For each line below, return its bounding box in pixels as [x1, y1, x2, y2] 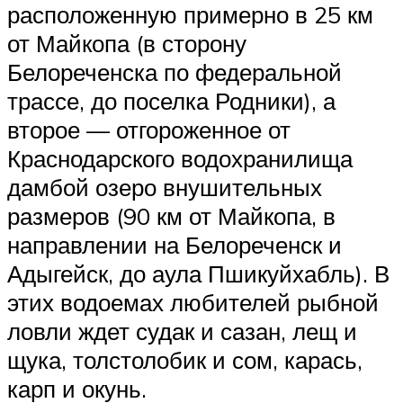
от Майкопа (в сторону [7, 28, 246, 58]
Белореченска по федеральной [7, 57, 342, 86]
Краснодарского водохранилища [7, 143, 353, 173]
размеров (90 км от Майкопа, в [7, 201, 336, 230]
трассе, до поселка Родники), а [7, 85, 336, 115]
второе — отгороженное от [7, 114, 291, 144]
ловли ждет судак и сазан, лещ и [7, 316, 357, 345]
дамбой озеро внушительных [7, 172, 322, 201]
